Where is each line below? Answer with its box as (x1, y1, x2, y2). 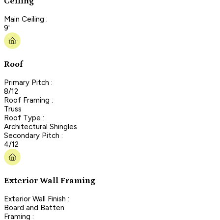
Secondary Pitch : (4, 131, 63, 140)
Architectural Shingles (4, 122, 77, 131)
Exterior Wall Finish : (4, 194, 69, 203)
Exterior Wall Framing (4, 176, 95, 186)
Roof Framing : (4, 95, 53, 105)
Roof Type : (4, 113, 44, 122)
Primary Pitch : (4, 78, 53, 87)
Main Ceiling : (4, 14, 48, 24)
